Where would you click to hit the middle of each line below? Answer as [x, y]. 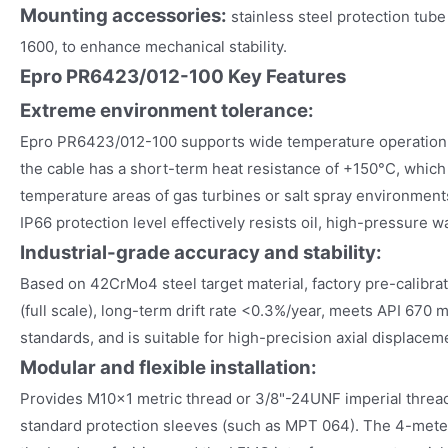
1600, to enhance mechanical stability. [153, 46]
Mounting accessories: [125, 15]
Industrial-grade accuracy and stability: [201, 252]
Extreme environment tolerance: [167, 110]
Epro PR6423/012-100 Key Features [183, 76]
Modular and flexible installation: [168, 367]
